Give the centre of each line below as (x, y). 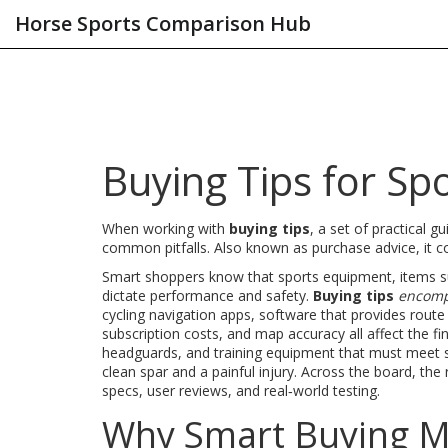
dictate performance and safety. (207, 295)
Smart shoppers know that (190, 276)
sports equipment (335, 276)
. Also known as (259, 247)
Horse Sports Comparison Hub (163, 23)
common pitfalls (154, 247)
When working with (165, 228)
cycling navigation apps (176, 314)
